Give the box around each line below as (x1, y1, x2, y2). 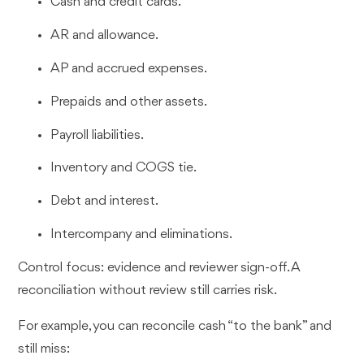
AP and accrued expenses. (50, 62, 208, 76)
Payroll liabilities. (50, 128, 145, 142)
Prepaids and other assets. (50, 94, 208, 109)
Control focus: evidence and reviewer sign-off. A (18, 260, 301, 275)
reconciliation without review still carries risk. (18, 283, 278, 297)
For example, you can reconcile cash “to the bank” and (18, 318, 332, 333)
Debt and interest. (50, 194, 159, 209)
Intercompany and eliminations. (50, 227, 233, 242)
